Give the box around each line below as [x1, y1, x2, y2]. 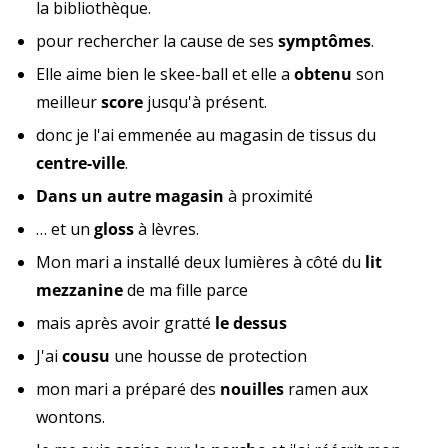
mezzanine [36, 278, 123, 301]
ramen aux [284, 377, 368, 400]
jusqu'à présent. [143, 90, 267, 113]
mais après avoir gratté [36, 311, 215, 334]
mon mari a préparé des [36, 377, 220, 400]
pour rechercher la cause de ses [36, 29, 278, 52]
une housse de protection [110, 344, 307, 367]
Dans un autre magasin [36, 184, 224, 207]
